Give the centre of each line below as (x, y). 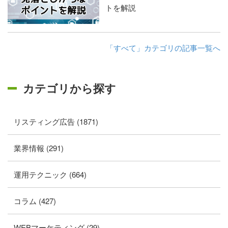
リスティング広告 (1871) (56, 122)
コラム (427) (35, 201)
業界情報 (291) (39, 148)
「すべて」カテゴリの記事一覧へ (163, 48)
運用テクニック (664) (50, 175)
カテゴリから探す (69, 88)
